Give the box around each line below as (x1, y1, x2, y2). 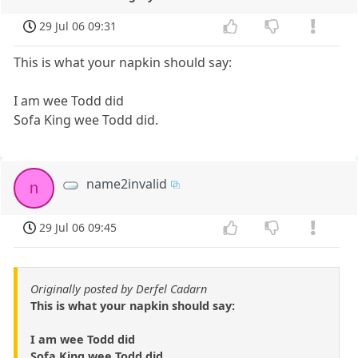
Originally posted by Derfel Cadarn (30, 280, 207, 296)
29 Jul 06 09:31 (39, 18, 117, 34)
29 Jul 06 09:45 (39, 220, 117, 236)
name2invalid (86, 175, 168, 193)
